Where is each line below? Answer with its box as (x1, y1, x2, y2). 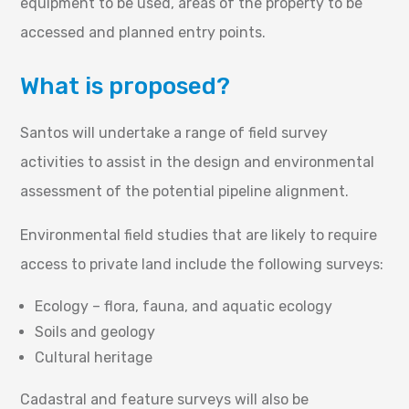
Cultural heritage (35, 348, 153, 366)
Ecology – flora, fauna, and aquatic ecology (35, 297, 333, 315)
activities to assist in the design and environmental (20, 152, 375, 171)
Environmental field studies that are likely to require (20, 225, 378, 244)
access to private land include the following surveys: (20, 255, 384, 273)
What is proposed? (20, 71, 231, 100)
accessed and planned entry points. (20, 23, 267, 41)
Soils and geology (35, 322, 156, 341)
